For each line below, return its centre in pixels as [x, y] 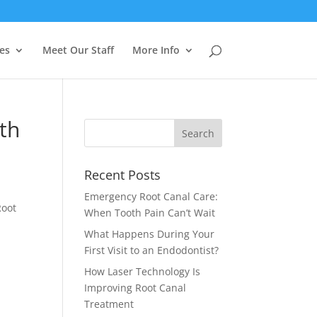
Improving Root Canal [136, 288]
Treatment [109, 304]
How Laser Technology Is [143, 271]
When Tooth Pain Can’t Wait [150, 213]
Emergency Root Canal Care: [151, 196]
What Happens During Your [150, 234]
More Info [156, 50]
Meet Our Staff [78, 50]
